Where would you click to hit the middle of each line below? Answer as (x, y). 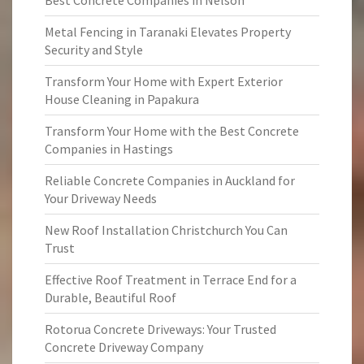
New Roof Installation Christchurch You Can (166, 230)
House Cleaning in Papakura (122, 99)
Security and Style (94, 50)
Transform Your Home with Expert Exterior (164, 81)
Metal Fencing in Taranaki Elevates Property (168, 32)
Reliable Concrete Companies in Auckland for (170, 180)
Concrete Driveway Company (124, 347)
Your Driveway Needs (101, 198)
